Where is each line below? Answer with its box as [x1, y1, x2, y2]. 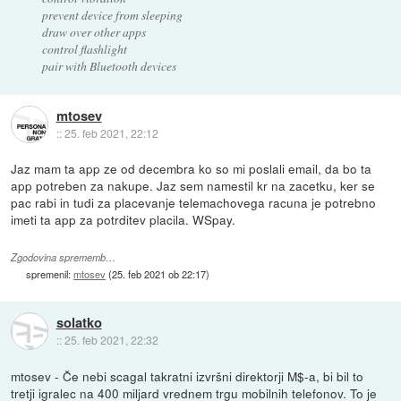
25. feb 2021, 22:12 [64, 124, 158, 141]
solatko [55, 311, 102, 332]
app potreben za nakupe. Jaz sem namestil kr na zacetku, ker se [11, 176, 376, 195]
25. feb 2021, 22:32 [64, 331, 158, 347]
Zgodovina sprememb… [11, 250, 116, 264]
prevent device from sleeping [41, 5, 183, 23]
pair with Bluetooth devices [41, 56, 176, 74]
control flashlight [41, 39, 127, 57]
